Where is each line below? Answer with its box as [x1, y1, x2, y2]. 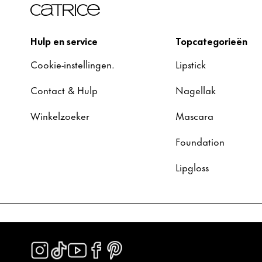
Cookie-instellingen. [30, 56, 115, 71]
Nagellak [175, 82, 216, 97]
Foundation [175, 133, 225, 149]
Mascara [175, 108, 213, 123]
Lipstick [175, 56, 206, 71]
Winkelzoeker [30, 108, 89, 123]
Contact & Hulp [30, 82, 98, 97]
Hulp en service [30, 33, 98, 48]
